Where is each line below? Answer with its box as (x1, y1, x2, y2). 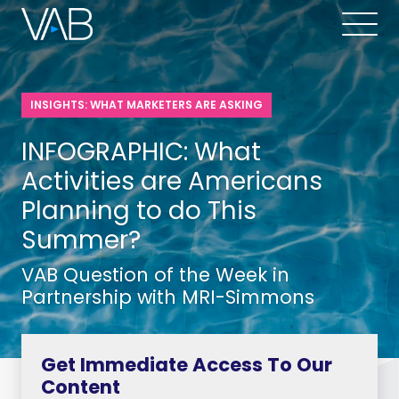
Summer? (21, 222, 141, 257)
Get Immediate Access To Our (40, 351, 332, 378)
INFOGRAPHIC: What (21, 134, 261, 169)
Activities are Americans (21, 163, 322, 199)
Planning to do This (21, 192, 256, 228)
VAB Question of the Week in (21, 262, 289, 289)
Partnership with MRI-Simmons (21, 284, 314, 311)
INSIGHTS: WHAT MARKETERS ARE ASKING (30, 97, 263, 112)
